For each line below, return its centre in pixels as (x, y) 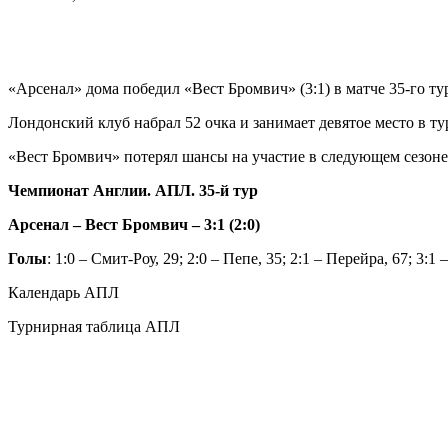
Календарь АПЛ (63, 292)
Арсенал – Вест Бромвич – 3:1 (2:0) (134, 224)
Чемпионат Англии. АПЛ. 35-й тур (133, 190)
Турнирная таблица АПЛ (94, 326)
